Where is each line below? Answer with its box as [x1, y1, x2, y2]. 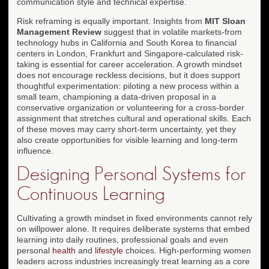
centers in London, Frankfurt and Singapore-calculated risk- [17, 48, 243, 58]
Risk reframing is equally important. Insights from [17, 16, 205, 26]
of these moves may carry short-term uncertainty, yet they [17, 124, 236, 134]
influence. [17, 145, 53, 156]
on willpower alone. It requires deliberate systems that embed [17, 223, 250, 234]
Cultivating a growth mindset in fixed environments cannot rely [17, 213, 252, 223]
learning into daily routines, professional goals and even [17, 234, 228, 244]
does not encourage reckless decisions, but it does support [17, 70, 240, 80]
